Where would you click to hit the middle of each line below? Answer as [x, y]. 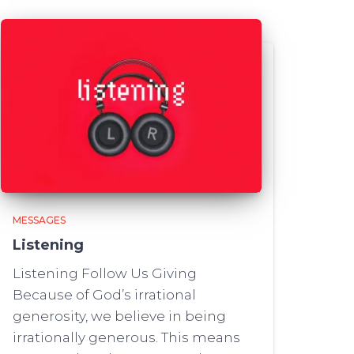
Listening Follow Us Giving [105, 273]
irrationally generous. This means [126, 337]
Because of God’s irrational [104, 295]
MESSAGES [39, 220]
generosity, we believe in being [119, 316]
